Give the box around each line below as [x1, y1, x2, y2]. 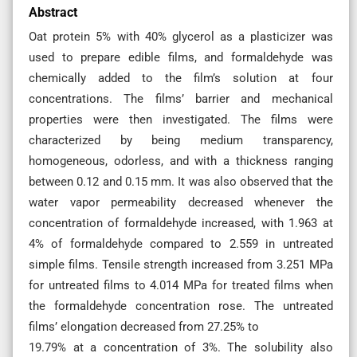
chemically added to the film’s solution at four [29, 70, 333, 85]
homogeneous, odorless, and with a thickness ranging [29, 153, 333, 168]
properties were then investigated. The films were [29, 112, 333, 127]
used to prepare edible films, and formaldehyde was [29, 49, 333, 65]
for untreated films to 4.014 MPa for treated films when [29, 277, 333, 292]
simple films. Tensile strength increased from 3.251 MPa [29, 257, 333, 272]
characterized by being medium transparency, [29, 132, 333, 147]
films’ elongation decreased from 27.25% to [29, 319, 259, 334]
